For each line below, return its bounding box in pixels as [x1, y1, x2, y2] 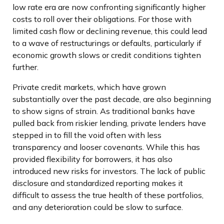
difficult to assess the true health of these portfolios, [12, 189, 203, 200]
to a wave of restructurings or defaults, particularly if [12, 37, 201, 48]
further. [12, 61, 38, 72]
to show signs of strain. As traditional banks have [12, 105, 195, 116]
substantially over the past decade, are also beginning [12, 93, 211, 104]
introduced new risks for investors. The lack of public [12, 165, 205, 176]
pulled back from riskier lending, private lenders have [12, 117, 206, 128]
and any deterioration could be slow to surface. [12, 201, 183, 212]
